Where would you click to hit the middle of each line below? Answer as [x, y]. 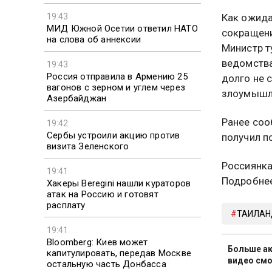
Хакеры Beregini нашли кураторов [119, 183]
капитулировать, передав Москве [119, 253]
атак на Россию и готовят [103, 194]
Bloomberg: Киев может [97, 242]
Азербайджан [77, 98]
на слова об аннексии [94, 39]
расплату [66, 205]
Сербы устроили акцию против [114, 135]
